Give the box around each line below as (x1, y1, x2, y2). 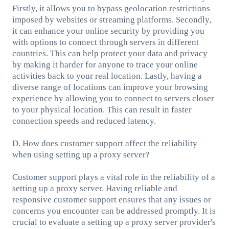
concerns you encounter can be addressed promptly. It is (12, 205, 216, 216)
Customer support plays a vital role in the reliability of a (12, 172, 215, 182)
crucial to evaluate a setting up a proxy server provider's (12, 217, 216, 227)
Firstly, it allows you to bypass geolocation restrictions (12, 3, 210, 13)
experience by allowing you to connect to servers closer (12, 93, 214, 103)
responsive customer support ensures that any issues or (12, 194, 211, 204)
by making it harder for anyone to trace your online (12, 59, 198, 70)
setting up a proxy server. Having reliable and (12, 183, 177, 193)
